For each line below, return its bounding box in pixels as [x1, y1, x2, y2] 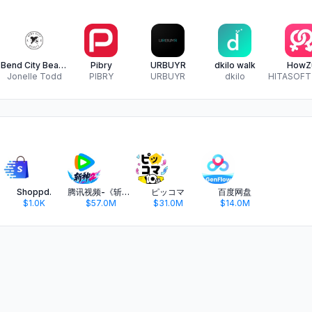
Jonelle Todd [6, 71, 62, 81]
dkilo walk [214, 60, 256, 70]
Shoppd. [17, 187, 52, 197]
